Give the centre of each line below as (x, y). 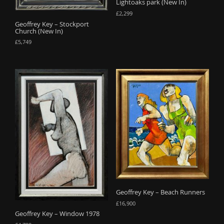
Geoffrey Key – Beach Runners (160, 192)
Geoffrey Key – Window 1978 (57, 214)
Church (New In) (39, 31)
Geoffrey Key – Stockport (52, 24)
